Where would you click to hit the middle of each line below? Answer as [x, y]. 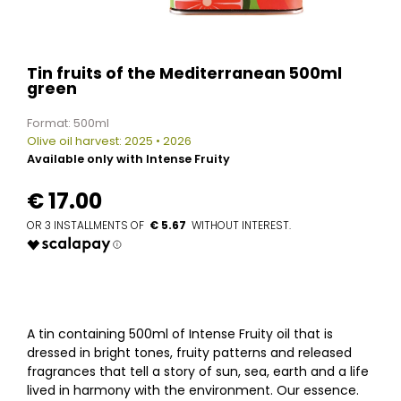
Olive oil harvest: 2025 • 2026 [109, 141]
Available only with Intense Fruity [128, 158]
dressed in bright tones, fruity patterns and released [189, 353]
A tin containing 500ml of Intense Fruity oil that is [180, 334]
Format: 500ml [68, 123]
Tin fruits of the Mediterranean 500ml [184, 73]
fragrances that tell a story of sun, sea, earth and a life [198, 372]
